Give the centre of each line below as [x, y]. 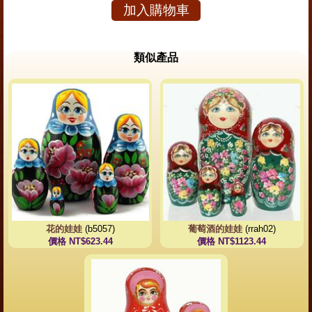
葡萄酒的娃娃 [215, 229]
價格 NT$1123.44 [232, 242]
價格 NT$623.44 [80, 242]
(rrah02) [259, 229]
